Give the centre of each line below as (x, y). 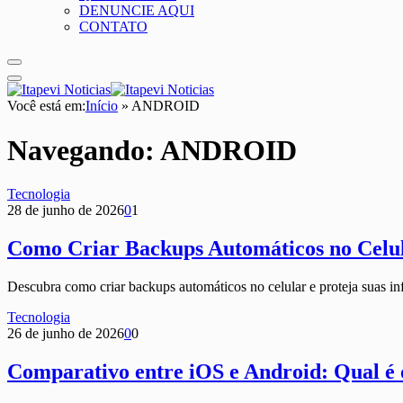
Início (102, 106)
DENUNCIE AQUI (137, 11)
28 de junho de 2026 (66, 210)
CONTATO (113, 27)
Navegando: (84, 150)
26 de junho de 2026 (66, 334)
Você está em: (46, 106)
